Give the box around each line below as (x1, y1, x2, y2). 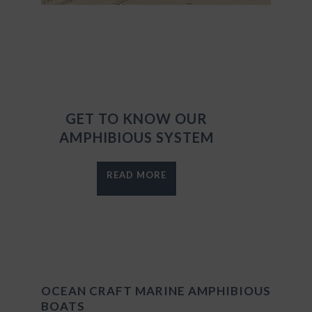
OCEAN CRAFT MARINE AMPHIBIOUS (41, 283, 271, 298)
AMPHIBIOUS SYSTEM (58, 128, 214, 146)
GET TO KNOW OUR (65, 109, 208, 127)
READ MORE (106, 169, 166, 180)
